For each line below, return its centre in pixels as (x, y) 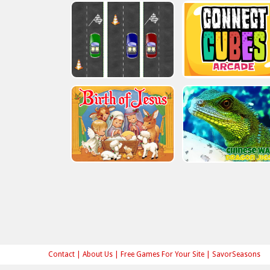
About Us (98, 254)
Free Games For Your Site (162, 254)
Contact (61, 254)
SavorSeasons (236, 254)
